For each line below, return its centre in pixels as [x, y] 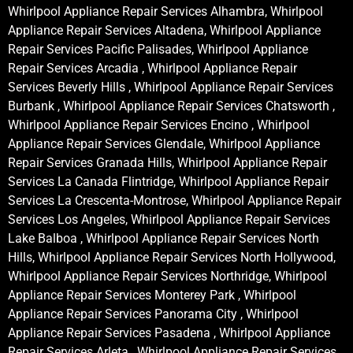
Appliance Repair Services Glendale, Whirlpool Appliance [164, 144]
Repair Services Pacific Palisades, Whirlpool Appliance [158, 50]
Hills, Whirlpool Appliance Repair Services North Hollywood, [172, 258]
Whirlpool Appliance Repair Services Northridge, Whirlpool [167, 277]
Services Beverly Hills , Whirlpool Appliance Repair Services [171, 87]
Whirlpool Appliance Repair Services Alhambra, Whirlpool [165, 12]
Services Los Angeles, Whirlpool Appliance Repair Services [169, 220]
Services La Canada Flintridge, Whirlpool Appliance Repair [168, 182]
